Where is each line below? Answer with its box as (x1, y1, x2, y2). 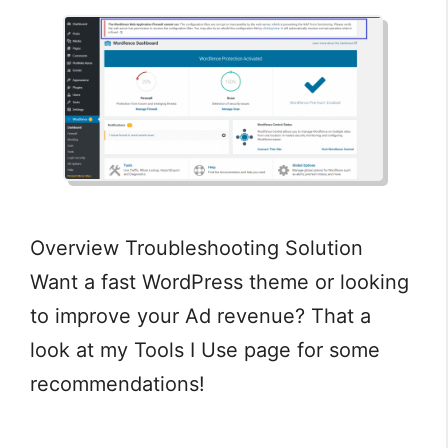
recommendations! (30, 372, 205, 397)
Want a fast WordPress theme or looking (30, 270, 409, 295)
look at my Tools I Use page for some (30, 338, 380, 363)
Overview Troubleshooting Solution (30, 236, 363, 261)
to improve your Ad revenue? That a (30, 304, 371, 329)
